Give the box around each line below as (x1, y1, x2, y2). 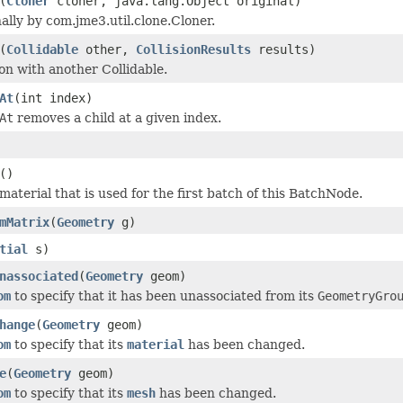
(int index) (13, 90, 93, 105)
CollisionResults (136, 41, 251, 57)
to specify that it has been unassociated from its (11, 288, 318, 303)
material (127, 336, 184, 352)
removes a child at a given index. (13, 110, 221, 125)
